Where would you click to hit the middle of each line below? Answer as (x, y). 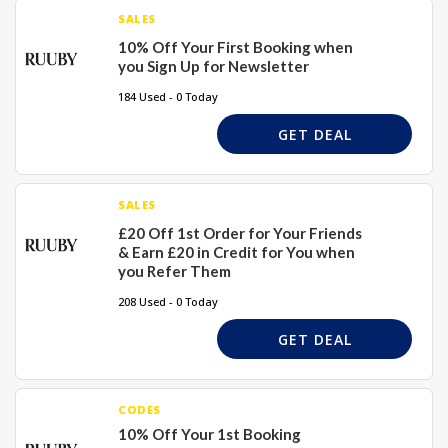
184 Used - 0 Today (168, 96)
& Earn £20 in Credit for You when (236, 252)
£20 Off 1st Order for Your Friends (240, 233)
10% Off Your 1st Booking (209, 434)
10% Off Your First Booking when (235, 47)
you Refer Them (174, 271)
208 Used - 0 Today (168, 301)
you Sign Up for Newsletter (213, 66)
